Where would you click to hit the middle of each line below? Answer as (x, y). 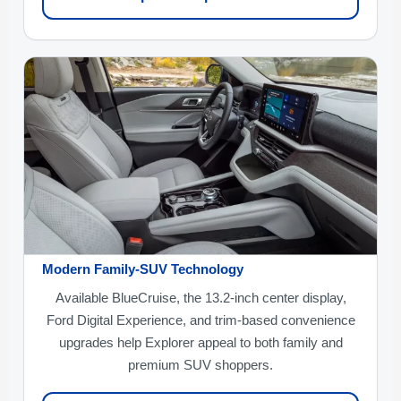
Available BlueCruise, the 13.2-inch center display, (200, 298)
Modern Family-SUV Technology (143, 270)
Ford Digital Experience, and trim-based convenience (200, 320)
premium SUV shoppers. (200, 365)
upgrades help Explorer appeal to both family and (200, 343)
